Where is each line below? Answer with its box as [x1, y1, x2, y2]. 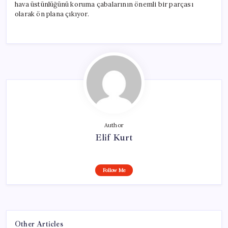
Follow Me [102, 166, 126, 174]
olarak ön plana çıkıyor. [15, 9, 89, 18]
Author [104, 121, 124, 129]
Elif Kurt [95, 131, 133, 143]
